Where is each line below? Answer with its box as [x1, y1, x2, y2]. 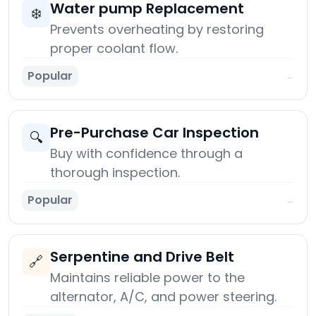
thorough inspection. [50, 164, 180, 182]
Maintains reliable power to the [50, 269, 245, 287]
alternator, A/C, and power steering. [50, 288, 276, 306]
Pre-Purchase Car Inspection [50, 123, 259, 143]
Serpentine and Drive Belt [50, 247, 234, 267]
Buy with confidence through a [50, 145, 243, 163]
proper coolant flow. [50, 39, 178, 58]
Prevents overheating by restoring [50, 20, 264, 39]
